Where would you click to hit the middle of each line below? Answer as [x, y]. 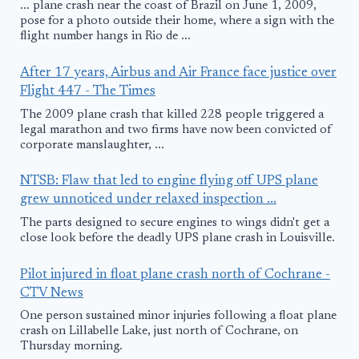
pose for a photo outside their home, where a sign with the [177, 22]
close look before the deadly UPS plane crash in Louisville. [177, 238]
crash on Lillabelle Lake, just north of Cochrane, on [159, 332]
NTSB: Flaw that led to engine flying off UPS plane [169, 182]
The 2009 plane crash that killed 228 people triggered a [172, 115]
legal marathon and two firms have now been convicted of [176, 130]
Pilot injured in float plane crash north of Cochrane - [175, 275]
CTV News [52, 293]
